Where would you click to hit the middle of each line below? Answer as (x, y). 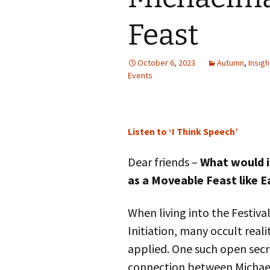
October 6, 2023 (166, 63)
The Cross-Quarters (193, 63)
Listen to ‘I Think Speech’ (183, 131)
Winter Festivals (185, 36)
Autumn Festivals (187, 9)
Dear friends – (164, 162)
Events (140, 75)
